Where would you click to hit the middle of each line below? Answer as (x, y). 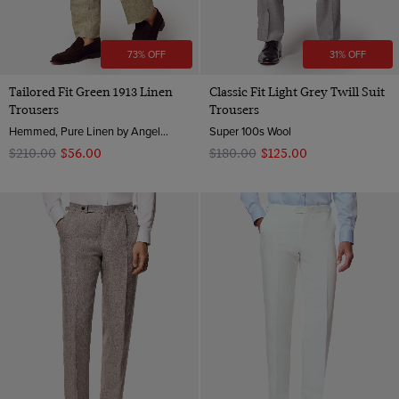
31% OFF (347, 55)
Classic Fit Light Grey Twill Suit (297, 92)
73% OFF (147, 55)
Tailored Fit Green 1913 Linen (91, 92)
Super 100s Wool (250, 131)
